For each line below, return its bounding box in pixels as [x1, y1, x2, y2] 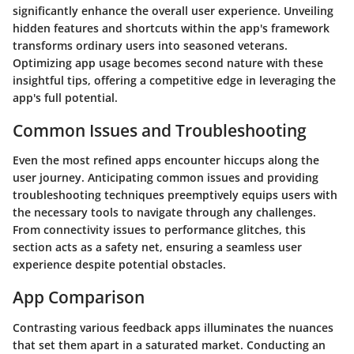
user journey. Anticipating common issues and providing [13, 170, 318, 185]
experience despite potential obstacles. [13, 257, 226, 272]
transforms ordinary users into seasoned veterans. [13, 37, 288, 53]
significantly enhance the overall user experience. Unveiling [13, 2, 333, 18]
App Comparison [13, 286, 145, 308]
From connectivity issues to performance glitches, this [13, 222, 306, 237]
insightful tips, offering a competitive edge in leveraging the [13, 72, 336, 88]
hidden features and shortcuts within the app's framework [13, 20, 330, 36]
